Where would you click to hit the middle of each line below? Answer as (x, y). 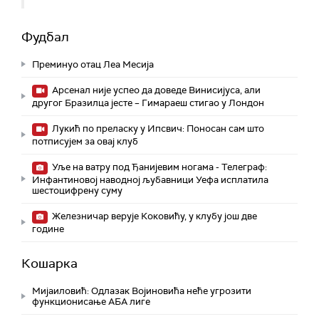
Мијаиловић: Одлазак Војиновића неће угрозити (142, 291)
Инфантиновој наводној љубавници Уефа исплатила (150, 179)
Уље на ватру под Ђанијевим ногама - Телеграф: (158, 167)
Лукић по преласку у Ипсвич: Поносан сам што (157, 128)
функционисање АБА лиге (91, 301)
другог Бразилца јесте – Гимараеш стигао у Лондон (148, 103)
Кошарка (49, 263)
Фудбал (45, 37)
